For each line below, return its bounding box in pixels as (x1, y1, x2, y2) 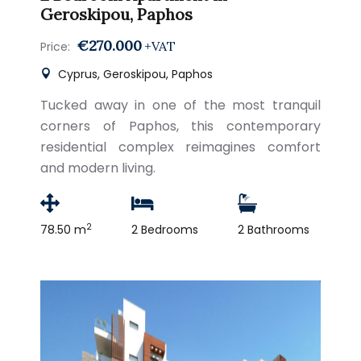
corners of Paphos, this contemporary (40, 117, 321, 135)
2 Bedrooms (131, 222, 198, 238)
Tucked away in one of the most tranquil (40, 96, 321, 114)
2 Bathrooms (238, 222, 309, 238)
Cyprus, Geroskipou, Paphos (55, 66, 213, 82)
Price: (40, 39, 70, 55)
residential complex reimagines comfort (40, 138, 321, 156)
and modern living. (40, 159, 156, 177)
